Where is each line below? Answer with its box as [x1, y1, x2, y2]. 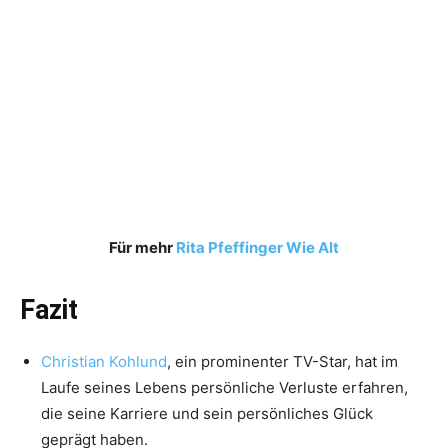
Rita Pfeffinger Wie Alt [176, 238, 339, 258]
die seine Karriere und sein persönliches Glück [41, 404, 373, 424]
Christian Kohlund [41, 352, 167, 372]
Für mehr [109, 238, 176, 258]
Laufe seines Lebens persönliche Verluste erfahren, [41, 378, 408, 398]
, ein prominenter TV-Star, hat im [167, 352, 398, 372]
